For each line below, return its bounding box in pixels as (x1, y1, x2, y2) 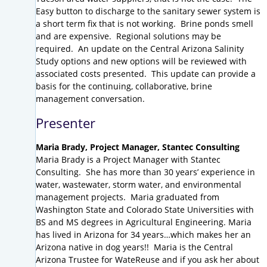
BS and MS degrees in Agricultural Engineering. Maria (36, 216, 252, 228)
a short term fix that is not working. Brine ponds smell (36, 18, 253, 30)
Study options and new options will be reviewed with (36, 55, 247, 67)
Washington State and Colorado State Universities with (36, 204, 254, 216)
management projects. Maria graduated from (36, 191, 219, 203)
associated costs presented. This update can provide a (36, 68, 256, 80)
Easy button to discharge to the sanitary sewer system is (36, 5, 260, 17)
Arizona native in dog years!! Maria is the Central (36, 241, 233, 253)
